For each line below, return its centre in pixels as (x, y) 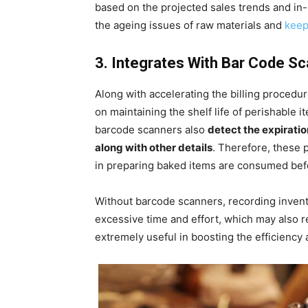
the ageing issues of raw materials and (190, 25)
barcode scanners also (151, 129)
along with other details (154, 147)
